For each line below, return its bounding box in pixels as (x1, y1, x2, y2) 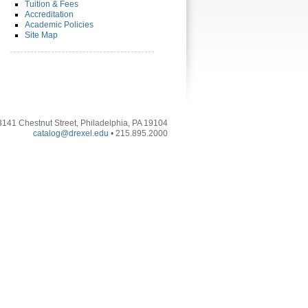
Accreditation (25, 10, 74, 19)
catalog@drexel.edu (33, 129, 109, 138)
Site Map (25, 30, 58, 40)
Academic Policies (25, 20, 93, 30)
